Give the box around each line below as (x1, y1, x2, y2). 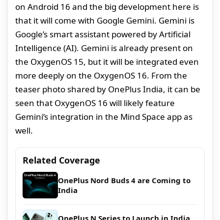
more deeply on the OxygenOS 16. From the (15, 70, 187, 82)
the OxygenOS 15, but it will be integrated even (15, 56, 199, 68)
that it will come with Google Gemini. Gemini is (15, 15, 194, 27)
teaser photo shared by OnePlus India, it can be (15, 83, 200, 95)
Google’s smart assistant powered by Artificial (15, 28, 191, 40)
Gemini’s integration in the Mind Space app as (15, 111, 192, 123)
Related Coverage (23, 154, 100, 166)
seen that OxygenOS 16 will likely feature (15, 97, 175, 109)
